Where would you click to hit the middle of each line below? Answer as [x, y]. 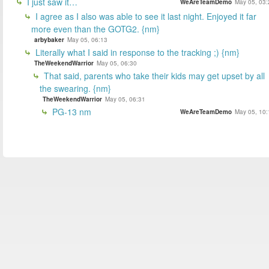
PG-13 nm [71, 111]
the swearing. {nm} [75, 88]
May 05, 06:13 [87, 39]
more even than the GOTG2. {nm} [95, 29]
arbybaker [49, 39]
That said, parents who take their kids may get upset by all [153, 75]
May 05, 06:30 [117, 63]
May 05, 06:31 [125, 99]
